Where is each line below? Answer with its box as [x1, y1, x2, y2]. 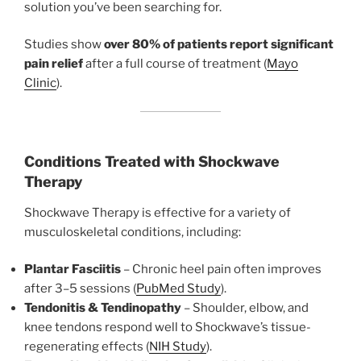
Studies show [24, 37, 104, 52]
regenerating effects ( [24, 339, 149, 355]
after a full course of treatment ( [83, 56, 267, 72]
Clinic [24, 76, 56, 91]
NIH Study [149, 339, 206, 355]
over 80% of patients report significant [104, 37, 334, 52]
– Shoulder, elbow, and [181, 301, 309, 316]
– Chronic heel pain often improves [121, 262, 322, 277]
